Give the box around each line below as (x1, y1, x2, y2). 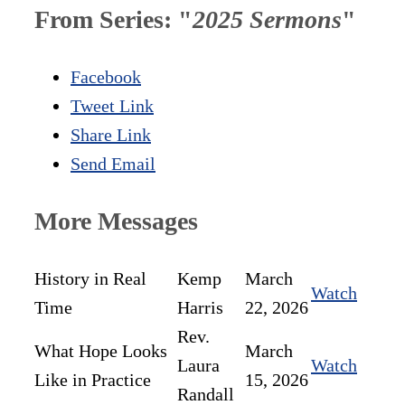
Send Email (71, 154, 155, 174)
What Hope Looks (34, 341, 167, 362)
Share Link (71, 125, 151, 146)
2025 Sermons (193, 5, 342, 34)
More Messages (34, 207, 198, 236)
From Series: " (34, 5, 193, 34)
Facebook (71, 67, 141, 88)
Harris (177, 297, 223, 318)
